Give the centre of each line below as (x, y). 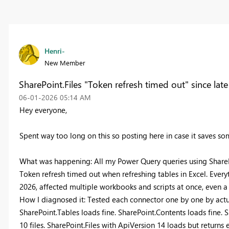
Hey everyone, (43, 110)
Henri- (54, 51)
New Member (65, 63)
